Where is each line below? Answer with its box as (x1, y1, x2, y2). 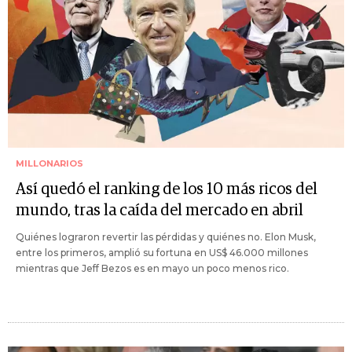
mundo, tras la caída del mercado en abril (16, 203, 303, 219)
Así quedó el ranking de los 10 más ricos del (16, 181, 317, 198)
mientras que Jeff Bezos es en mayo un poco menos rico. (16, 262, 289, 275)
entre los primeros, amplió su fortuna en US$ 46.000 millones (16, 247, 308, 259)
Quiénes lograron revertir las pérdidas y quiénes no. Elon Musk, (16, 231, 316, 244)
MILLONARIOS (16, 158, 83, 170)
